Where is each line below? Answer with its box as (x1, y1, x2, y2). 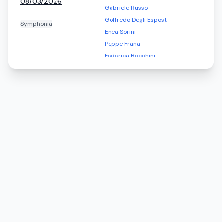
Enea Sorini (105, 28, 136, 36)
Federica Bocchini (105, 52, 155, 59)
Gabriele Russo (105, 4, 148, 12)
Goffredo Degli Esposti (105, 16, 168, 24)
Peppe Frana (105, 40, 140, 48)
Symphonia (20, 20, 52, 28)
